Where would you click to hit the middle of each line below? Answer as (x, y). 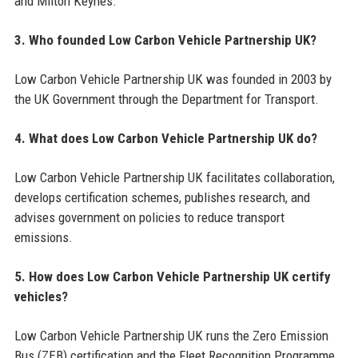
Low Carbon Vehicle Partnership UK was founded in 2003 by (173, 80)
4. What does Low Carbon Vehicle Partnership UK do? (165, 139)
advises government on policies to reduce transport (149, 218)
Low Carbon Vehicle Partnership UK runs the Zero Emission (171, 336)
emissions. (43, 238)
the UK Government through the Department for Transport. (166, 99)
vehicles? (41, 297)
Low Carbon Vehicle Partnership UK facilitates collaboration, (174, 178)
